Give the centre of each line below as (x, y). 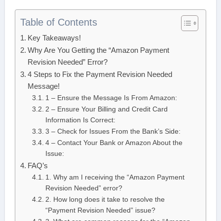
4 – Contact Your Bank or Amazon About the (114, 143)
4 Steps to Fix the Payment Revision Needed (100, 74)
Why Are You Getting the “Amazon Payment (98, 50)
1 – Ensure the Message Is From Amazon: (111, 98)
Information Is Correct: (80, 120)
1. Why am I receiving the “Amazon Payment (115, 178)
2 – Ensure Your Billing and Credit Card (106, 110)
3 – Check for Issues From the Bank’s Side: (113, 132)
